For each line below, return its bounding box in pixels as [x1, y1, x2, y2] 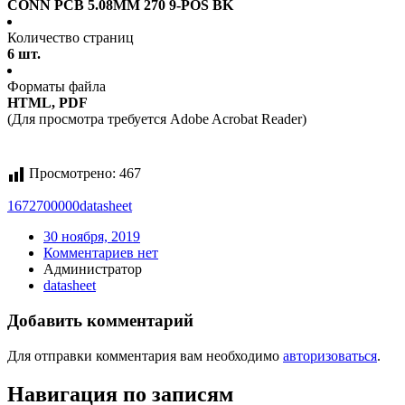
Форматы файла [7, 79, 106, 95]
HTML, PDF [7, 95, 88, 111]
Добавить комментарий [7, 311, 193, 331]
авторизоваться [283, 347, 377, 363]
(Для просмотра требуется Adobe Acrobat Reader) [7, 111, 306, 127]
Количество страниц [7, 30, 134, 46]
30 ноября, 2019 [43, 229, 140, 245]
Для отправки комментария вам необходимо [7, 347, 283, 363]
